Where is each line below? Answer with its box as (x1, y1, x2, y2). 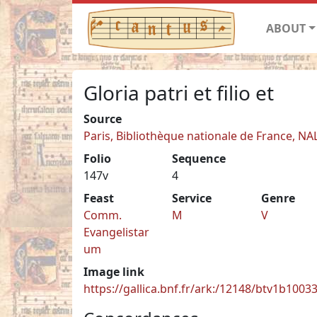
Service (172, 190, 212, 206)
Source (83, 110, 122, 127)
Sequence (172, 150, 226, 166)
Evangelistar (83, 224, 149, 240)
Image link (83, 263, 144, 279)
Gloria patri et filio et (83, 79, 274, 106)
